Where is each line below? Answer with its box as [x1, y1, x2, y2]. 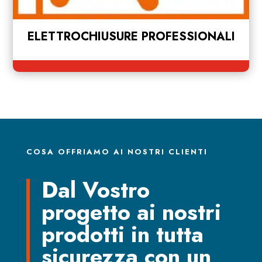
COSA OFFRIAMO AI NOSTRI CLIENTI [26, 146, 208, 157]
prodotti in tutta [41, 218, 204, 250]
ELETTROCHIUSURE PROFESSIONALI [27, 27, 235, 45]
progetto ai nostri [41, 195, 221, 228]
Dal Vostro [41, 173, 150, 206]
